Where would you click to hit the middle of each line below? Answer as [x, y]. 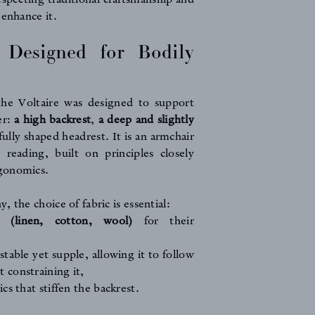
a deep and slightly [146, 121]
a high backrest [53, 121]
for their [163, 222]
